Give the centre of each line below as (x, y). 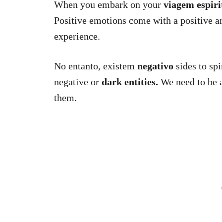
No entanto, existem (96, 66)
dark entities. (130, 82)
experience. (77, 36)
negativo (155, 66)
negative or (78, 82)
